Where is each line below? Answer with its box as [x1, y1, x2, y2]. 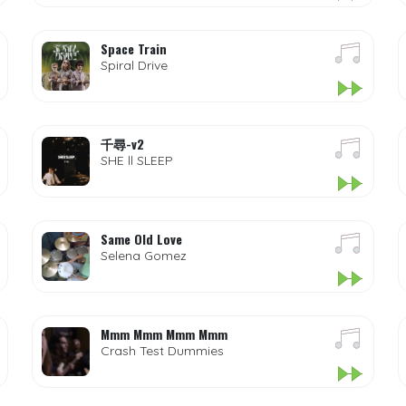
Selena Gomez [100, 247, 187, 264]
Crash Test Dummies [100, 343, 224, 359]
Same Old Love [100, 229, 182, 248]
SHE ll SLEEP [100, 152, 173, 169]
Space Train [100, 39, 167, 58]
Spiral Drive [100, 57, 168, 73]
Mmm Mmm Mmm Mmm [100, 324, 227, 343]
